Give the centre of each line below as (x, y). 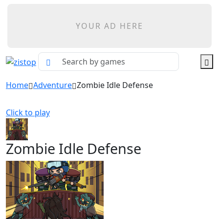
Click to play (28, 112)
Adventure (53, 85)
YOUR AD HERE (109, 26)
